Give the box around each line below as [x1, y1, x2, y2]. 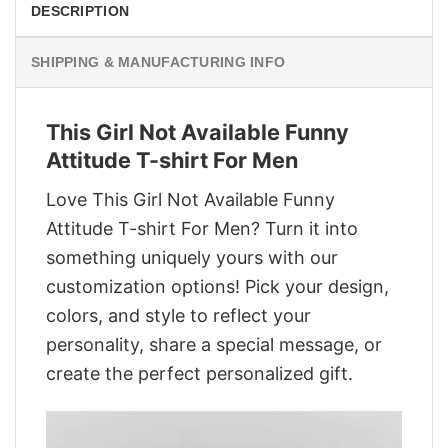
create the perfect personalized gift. [46, 362, 353, 384]
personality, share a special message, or [46, 333, 382, 355]
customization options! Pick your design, [46, 275, 389, 297]
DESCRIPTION [31, 3, 130, 20]
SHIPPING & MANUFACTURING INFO [31, 54, 286, 71]
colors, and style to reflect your [46, 304, 311, 326]
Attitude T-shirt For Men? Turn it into [46, 217, 358, 239]
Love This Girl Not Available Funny [46, 188, 335, 210]
